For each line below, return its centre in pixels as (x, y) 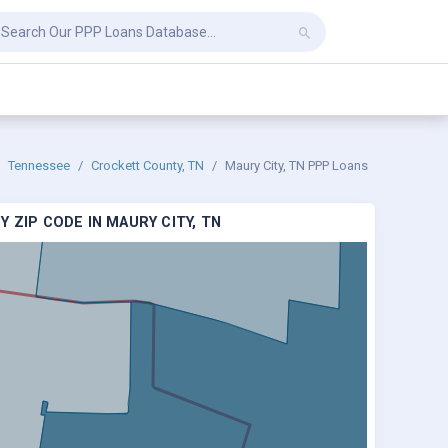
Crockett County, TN (147, 165)
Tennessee (39, 165)
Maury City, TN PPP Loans (296, 165)
